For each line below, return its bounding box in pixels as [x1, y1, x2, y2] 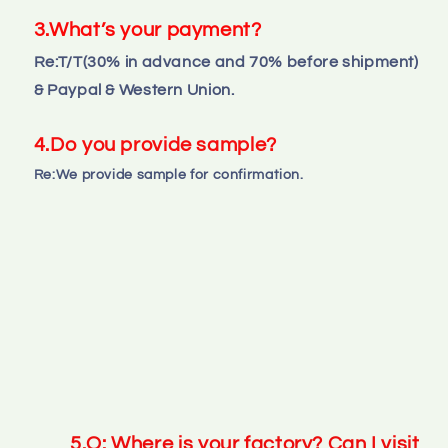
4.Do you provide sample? [33, 134, 277, 155]
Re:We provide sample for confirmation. [33, 167, 304, 182]
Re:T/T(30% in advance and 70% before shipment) [33, 53, 419, 70]
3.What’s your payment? [33, 19, 262, 40]
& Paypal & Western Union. [33, 81, 235, 98]
